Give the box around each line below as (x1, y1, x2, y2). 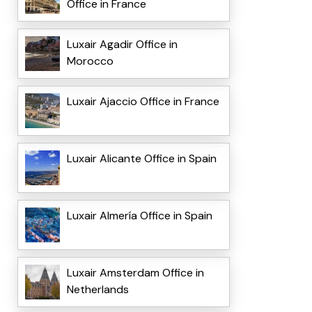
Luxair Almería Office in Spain (66, 208, 212, 224)
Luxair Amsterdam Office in (66, 265, 204, 281)
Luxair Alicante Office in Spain (66, 151, 217, 166)
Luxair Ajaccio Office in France (66, 94, 219, 109)
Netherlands (66, 282, 129, 297)
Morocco (66, 54, 114, 69)
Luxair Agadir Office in (66, 37, 178, 52)
